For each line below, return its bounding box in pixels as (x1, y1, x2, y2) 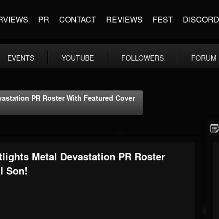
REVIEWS (106, 14, 143, 25)
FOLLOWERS (121, 53, 164, 63)
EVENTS (7, 53, 34, 63)
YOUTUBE (62, 53, 94, 63)
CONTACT (59, 14, 96, 25)
